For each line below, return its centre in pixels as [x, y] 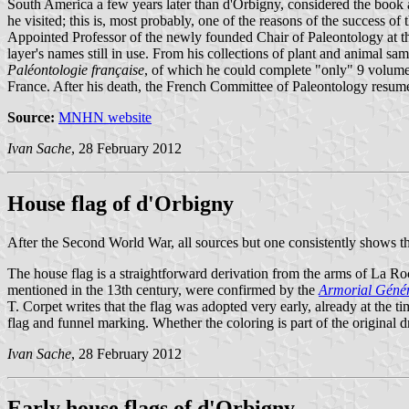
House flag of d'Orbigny [121, 203]
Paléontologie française [76, 69]
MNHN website [105, 117]
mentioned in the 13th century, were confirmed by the [163, 289]
